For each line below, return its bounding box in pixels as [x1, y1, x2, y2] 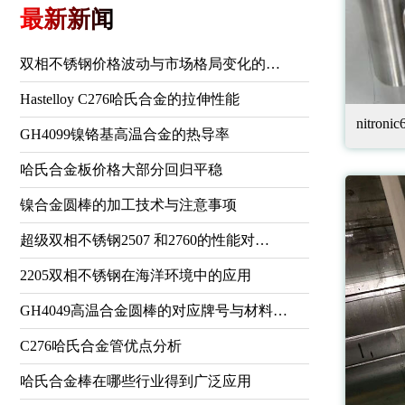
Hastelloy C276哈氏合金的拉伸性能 [20, 91, 240, 107]
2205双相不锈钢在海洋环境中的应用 [20, 268, 251, 283]
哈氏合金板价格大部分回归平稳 [20, 162, 222, 177]
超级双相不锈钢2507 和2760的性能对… [20, 232, 269, 248]
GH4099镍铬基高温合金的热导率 [20, 127, 230, 142]
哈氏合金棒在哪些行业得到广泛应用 [20, 373, 251, 389]
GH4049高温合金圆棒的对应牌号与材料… [20, 303, 287, 318]
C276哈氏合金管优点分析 [20, 338, 182, 353]
